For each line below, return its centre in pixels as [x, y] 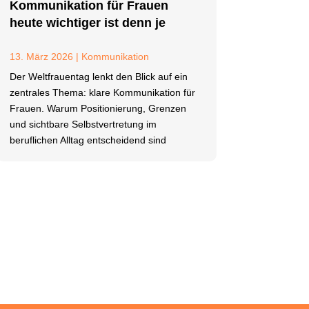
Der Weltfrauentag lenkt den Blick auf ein [98, 77]
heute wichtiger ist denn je [87, 23]
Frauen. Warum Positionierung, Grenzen [98, 108]
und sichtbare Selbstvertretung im [83, 124]
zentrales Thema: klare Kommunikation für [102, 92]
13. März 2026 [41, 57]
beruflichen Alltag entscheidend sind [88, 140]
